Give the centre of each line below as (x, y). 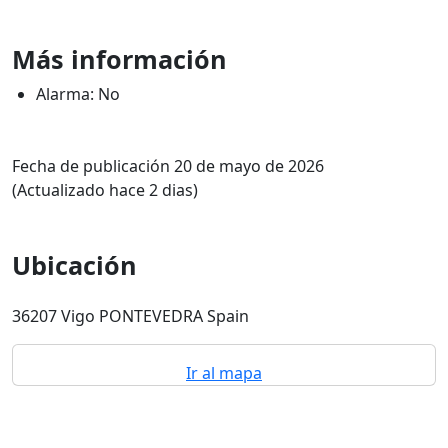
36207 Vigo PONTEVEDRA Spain (130, 316)
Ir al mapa (224, 373)
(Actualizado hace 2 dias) (105, 190)
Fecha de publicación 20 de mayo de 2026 (168, 166)
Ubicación (74, 265)
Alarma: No (78, 94)
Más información (119, 59)
